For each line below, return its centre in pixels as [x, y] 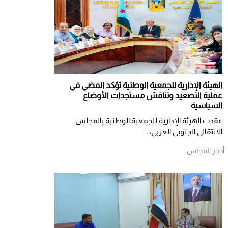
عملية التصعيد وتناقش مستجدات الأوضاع [153, 96]
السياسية [207, 106]
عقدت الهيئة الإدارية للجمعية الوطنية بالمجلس [149, 121]
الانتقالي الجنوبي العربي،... [184, 132]
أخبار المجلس [206, 151]
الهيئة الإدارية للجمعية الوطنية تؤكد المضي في [146, 85]
